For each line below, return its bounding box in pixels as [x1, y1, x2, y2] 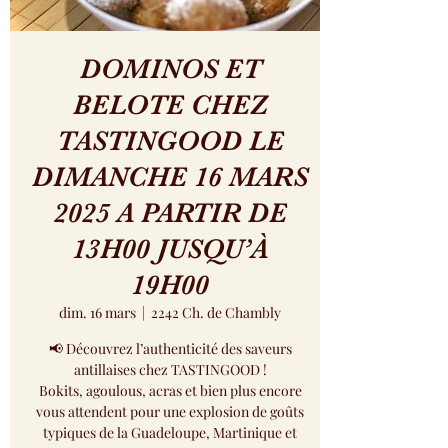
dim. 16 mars [59, 303, 136, 323]
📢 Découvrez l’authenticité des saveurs [48, 339, 292, 359]
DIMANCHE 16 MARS [32, 161, 308, 194]
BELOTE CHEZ [73, 89, 267, 122]
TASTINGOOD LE [56, 125, 284, 158]
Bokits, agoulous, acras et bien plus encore [38, 381, 302, 401]
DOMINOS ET [79, 53, 261, 86]
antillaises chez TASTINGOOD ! [73, 360, 267, 380]
